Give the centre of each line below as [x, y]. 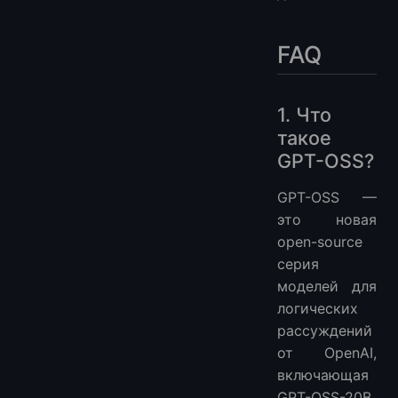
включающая [323, 375]
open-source [320, 242]
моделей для [327, 287]
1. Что [304, 115]
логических [318, 309]
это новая [327, 220]
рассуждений [325, 331]
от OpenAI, [327, 353]
